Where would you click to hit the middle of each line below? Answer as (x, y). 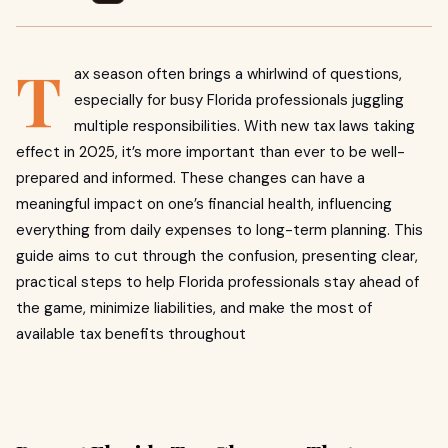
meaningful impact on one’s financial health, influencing (204, 204)
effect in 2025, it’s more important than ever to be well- (210, 152)
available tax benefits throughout (131, 334)
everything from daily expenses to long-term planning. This (219, 230)
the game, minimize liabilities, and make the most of (194, 308)
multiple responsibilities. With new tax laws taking (244, 126)
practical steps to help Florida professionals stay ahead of (217, 282)
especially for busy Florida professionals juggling (239, 100)
